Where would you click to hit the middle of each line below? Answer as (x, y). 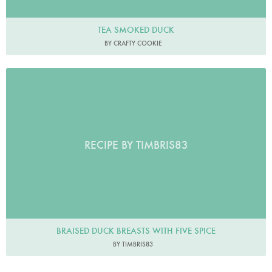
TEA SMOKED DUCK (136, 29)
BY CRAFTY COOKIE (133, 43)
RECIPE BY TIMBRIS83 (136, 144)
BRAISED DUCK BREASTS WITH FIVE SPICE (136, 231)
